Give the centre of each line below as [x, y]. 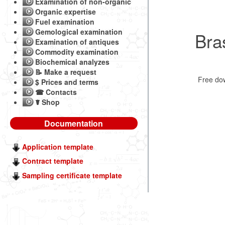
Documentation [74, 123]
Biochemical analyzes [72, 62]
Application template [58, 147]
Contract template [53, 161]
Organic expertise [66, 12]
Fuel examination [65, 22]
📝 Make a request [66, 72]
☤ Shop [47, 102]
